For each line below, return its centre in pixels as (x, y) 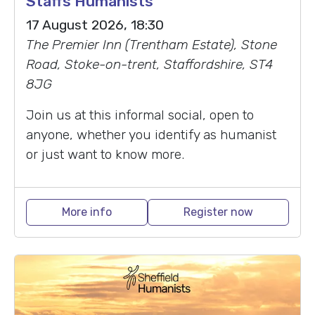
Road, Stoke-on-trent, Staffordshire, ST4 (149, 65)
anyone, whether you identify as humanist (151, 135)
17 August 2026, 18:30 (95, 25)
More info (87, 212)
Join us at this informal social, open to (140, 115)
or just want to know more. (105, 155)
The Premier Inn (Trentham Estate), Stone (152, 45)
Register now (218, 212)
